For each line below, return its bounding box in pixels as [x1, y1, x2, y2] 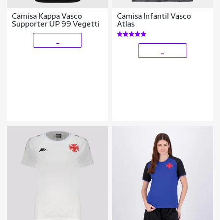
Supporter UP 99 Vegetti [61, 19, 100, 28]
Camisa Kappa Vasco [12, 11, 82, 21]
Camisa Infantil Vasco [117, 11, 192, 21]
